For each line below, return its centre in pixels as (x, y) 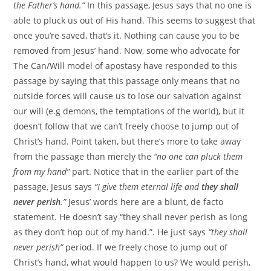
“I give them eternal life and (148, 186)
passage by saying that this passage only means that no (127, 80)
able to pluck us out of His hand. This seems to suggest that (135, 20)
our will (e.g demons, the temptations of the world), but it (129, 111)
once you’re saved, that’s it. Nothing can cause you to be (127, 35)
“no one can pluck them (198, 156)
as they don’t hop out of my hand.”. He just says (111, 232)
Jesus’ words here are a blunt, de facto (146, 201)
